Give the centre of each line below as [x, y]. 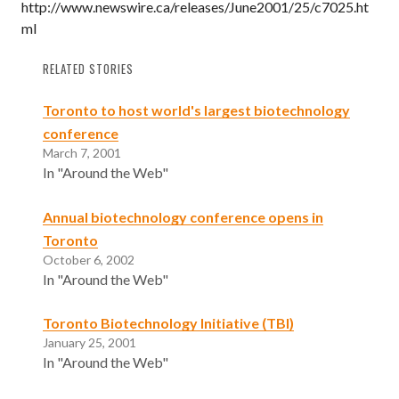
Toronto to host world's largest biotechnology [196, 110]
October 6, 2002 [89, 259]
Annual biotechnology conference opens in [183, 216]
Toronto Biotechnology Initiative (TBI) [168, 323]
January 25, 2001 [90, 343]
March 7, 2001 [82, 152]
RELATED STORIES [88, 69]
